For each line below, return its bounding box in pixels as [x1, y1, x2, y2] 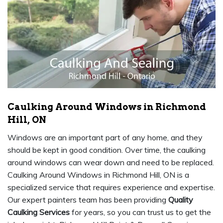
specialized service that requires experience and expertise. [7, 182, 215, 193]
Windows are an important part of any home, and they [7, 132, 203, 143]
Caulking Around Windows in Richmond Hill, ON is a [7, 170, 189, 180]
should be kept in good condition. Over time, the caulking [7, 145, 206, 155]
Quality [168, 195, 193, 205]
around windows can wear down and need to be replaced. [7, 157, 214, 168]
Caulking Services [7, 207, 70, 218]
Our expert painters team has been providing [7, 195, 168, 205]
